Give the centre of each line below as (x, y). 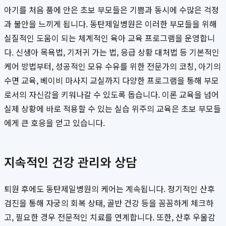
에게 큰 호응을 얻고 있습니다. (54, 123)
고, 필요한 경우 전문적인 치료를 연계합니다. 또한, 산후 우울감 (110, 217)
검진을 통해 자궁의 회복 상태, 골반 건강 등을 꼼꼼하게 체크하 (109, 203)
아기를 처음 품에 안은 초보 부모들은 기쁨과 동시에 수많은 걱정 (111, 10)
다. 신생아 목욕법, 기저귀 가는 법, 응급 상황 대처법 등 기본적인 (112, 52)
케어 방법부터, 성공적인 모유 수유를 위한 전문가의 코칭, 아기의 (112, 66)
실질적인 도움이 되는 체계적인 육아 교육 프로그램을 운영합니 (109, 38)
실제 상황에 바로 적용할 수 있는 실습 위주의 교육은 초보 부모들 (112, 109)
